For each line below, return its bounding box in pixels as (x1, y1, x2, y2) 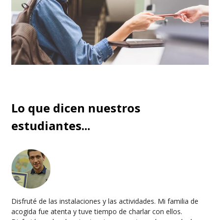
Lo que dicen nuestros (11, 100, 140, 116)
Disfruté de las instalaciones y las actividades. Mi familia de (11, 196, 198, 206)
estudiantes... (11, 117, 90, 134)
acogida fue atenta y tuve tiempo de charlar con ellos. (11, 207, 182, 217)
